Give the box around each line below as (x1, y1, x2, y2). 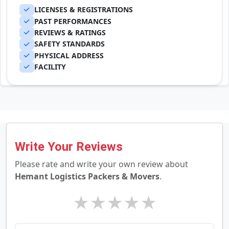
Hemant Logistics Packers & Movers (15, 171, 159, 182)
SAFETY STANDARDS (34, 39, 105, 49)
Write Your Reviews (15, 140, 123, 154)
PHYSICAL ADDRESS (34, 50, 104, 60)
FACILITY (34, 62, 66, 72)
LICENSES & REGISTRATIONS (34, 5, 133, 15)
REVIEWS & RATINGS (34, 27, 106, 37)
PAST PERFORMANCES (34, 16, 111, 26)
